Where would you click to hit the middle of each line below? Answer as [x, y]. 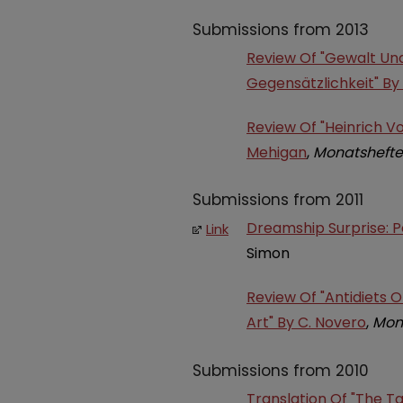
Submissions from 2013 [281, 29]
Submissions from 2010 [281, 370]
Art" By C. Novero [306, 323]
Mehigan [277, 152]
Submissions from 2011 [278, 200]
